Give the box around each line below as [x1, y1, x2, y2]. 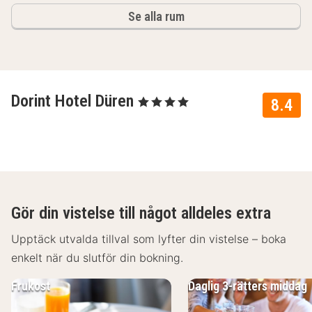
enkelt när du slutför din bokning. [11, 251, 183, 265]
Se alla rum [127, 9, 185, 24]
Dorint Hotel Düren [11, 91, 138, 111]
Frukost [11, 279, 50, 294]
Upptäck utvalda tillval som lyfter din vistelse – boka [11, 232, 286, 247]
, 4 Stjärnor [137, 94, 178, 104]
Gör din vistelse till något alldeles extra [11, 203, 271, 224]
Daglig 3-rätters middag [188, 279, 307, 294]
